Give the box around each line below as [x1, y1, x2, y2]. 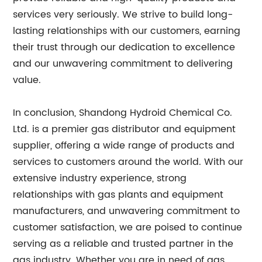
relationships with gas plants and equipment [13, 187, 224, 202]
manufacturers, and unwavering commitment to [13, 204, 240, 219]
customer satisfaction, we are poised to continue [13, 220, 243, 235]
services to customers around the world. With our [13, 154, 244, 170]
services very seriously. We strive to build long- [13, 7, 233, 22]
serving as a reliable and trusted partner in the [13, 236, 234, 251]
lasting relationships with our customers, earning [13, 23, 241, 39]
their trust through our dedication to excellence [13, 40, 236, 55]
